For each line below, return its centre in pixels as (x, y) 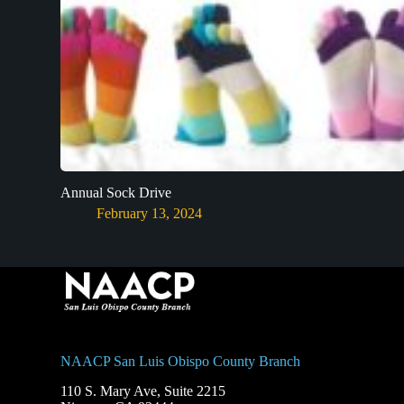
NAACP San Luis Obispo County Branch (181, 361)
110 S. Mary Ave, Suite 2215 (143, 390)
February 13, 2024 (150, 213)
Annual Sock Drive (116, 192)
